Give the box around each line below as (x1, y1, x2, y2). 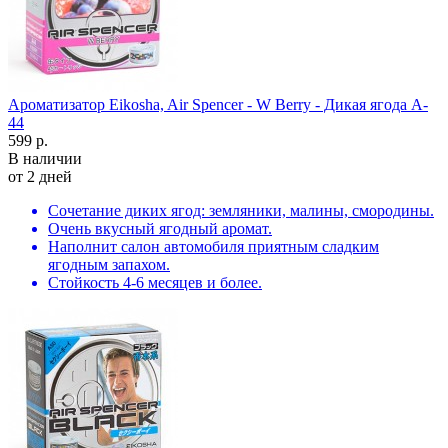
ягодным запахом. (48, 255, 170, 273)
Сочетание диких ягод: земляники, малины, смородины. (48, 201, 434, 219)
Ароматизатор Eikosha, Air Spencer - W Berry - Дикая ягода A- (8, 95, 428, 113)
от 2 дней (8, 167, 72, 185)
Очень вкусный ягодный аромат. (48, 219, 272, 237)
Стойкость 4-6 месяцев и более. (48, 273, 262, 291)
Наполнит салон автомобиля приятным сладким (48, 237, 379, 255)
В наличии (8, 149, 82, 167)
